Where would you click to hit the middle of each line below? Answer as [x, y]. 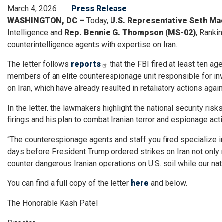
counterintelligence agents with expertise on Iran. [93, 44]
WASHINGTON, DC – [46, 21]
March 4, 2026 [32, 9]
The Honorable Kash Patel [53, 203]
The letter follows [39, 64]
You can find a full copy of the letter [69, 183]
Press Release [99, 9]
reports [86, 64]
